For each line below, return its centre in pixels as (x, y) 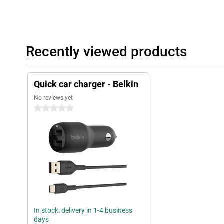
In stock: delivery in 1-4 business (83, 211)
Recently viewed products (106, 52)
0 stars (45, 109)
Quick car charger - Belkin (86, 84)
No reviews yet (53, 98)
